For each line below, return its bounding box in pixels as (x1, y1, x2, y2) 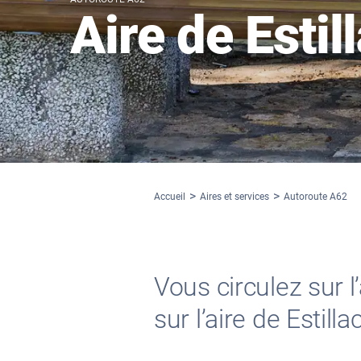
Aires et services (200, 191, 269, 202)
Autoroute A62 (284, 191, 347, 202)
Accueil (154, 191, 185, 202)
